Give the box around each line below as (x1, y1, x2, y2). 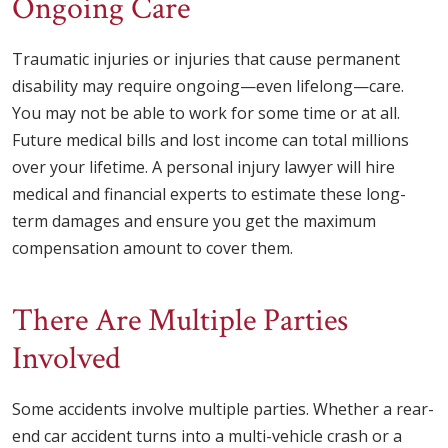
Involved (12, 338, 121, 380)
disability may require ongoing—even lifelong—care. (12, 75, 404, 98)
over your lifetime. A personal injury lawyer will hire (12, 156, 395, 179)
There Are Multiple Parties (12, 300, 348, 342)
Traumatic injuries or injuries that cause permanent (12, 48, 400, 71)
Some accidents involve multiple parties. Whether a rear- (12, 398, 434, 421)
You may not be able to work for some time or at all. (12, 102, 400, 125)
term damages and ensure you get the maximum (12, 210, 376, 233)
